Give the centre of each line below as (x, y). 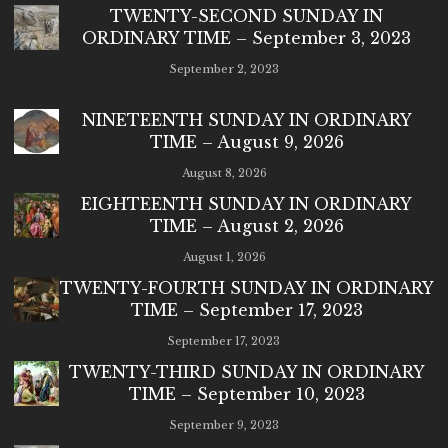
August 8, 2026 (224, 173)
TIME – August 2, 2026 (246, 226)
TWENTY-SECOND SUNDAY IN (246, 16)
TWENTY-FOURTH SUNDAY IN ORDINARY (246, 288)
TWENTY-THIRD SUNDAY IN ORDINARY (246, 372)
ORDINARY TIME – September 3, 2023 (246, 38)
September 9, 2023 (224, 425)
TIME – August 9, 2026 (246, 142)
